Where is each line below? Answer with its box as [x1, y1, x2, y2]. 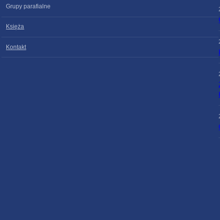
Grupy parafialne [6, 3, 51, 10]
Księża [6, 23, 25, 30]
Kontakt [6, 43, 27, 51]
